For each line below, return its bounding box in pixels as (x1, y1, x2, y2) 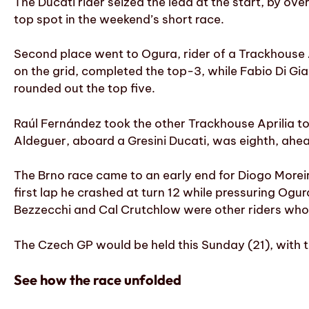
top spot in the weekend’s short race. (14, 11, 224, 27)
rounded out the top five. (14, 81, 155, 97)
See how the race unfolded (14, 271, 181, 289)
